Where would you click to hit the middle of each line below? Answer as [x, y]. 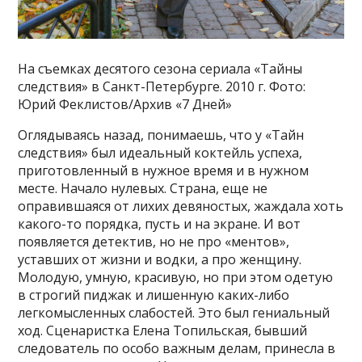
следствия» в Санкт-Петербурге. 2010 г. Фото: [162, 86]
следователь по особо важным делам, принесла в [177, 348]
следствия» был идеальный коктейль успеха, [160, 152]
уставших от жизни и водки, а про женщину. [160, 259]
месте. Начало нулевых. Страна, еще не [143, 188]
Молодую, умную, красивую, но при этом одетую [176, 277]
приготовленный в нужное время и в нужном [164, 170]
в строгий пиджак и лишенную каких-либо [154, 295]
